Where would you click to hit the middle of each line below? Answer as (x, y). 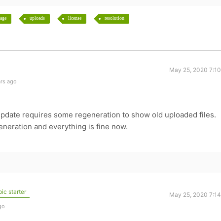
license (74, 18)
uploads (37, 18)
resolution (114, 18)
